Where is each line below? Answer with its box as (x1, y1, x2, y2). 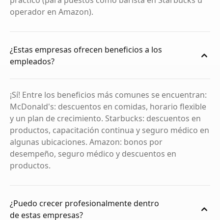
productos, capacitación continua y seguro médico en (10, 125, 209, 136)
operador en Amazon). (10, 6, 93, 17)
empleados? (10, 55, 55, 67)
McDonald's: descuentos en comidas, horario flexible (10, 101, 206, 112)
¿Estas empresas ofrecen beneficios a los (10, 44, 162, 55)
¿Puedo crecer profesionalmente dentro (10, 197, 159, 209)
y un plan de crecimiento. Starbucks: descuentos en (10, 113, 201, 124)
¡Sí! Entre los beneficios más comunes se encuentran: (10, 89, 207, 100)
